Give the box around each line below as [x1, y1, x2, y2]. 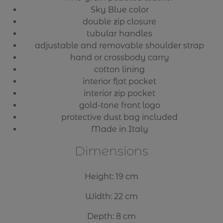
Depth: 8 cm [87, 212, 136, 222]
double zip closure [83, 16, 156, 26]
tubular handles [87, 28, 152, 38]
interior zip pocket [84, 88, 155, 98]
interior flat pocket [83, 76, 156, 86]
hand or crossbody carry [70, 52, 169, 62]
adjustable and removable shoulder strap [35, 40, 204, 50]
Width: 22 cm [85, 192, 138, 202]
